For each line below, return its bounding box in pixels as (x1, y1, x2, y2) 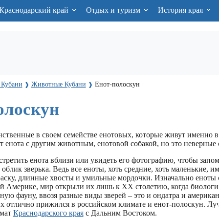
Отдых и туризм (86, 6, 142, 14)
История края (157, 6, 205, 14)
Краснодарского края (13, 209, 84, 218)
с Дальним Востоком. (83, 209, 157, 218)
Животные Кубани (31, 80, 86, 88)
